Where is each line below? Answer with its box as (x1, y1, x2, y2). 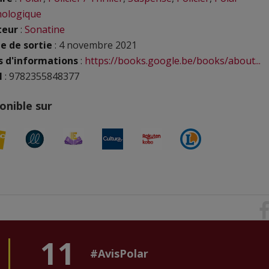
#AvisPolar (90, 246, 148, 261)
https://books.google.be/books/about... (85, 54, 261, 67)
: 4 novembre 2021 (52, 38, 137, 52)
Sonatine (25, 23, 65, 36)
